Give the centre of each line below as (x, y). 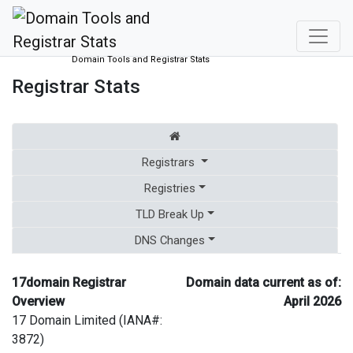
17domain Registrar (69, 282)
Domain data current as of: (264, 282)
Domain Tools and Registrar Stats (141, 59)
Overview (38, 301)
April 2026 (312, 301)
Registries (170, 188)
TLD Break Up (170, 214)
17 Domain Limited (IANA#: (87, 320)
